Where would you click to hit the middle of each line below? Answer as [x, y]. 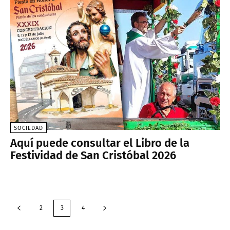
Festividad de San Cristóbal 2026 [93, 156]
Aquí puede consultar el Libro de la [100, 143]
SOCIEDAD [28, 128]
